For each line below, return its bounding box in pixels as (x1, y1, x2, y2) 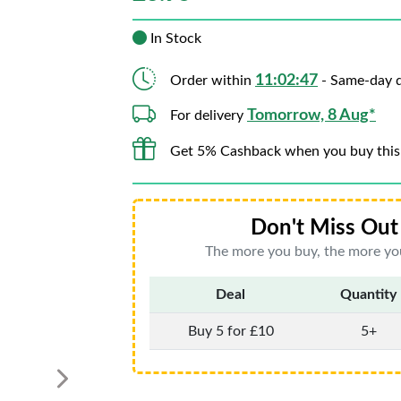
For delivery (170, 108, 247, 123)
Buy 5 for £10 (187, 324, 274, 338)
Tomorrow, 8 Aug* (247, 107, 376, 124)
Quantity (340, 287, 397, 302)
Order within (170, 73, 255, 88)
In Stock (147, 31, 201, 46)
